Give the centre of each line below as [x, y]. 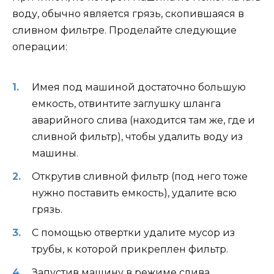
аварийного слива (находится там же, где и [143, 120]
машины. [55, 153]
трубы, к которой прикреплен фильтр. [130, 250]
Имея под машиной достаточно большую [139, 87]
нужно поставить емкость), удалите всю [134, 193]
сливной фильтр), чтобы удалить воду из [137, 136]
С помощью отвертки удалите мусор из [133, 233]
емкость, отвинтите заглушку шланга [126, 103]
